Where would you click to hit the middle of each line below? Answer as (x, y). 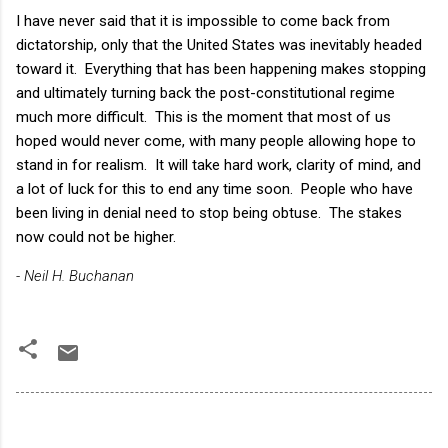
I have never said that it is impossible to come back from (203, 20)
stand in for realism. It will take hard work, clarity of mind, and (218, 164)
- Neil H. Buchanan (75, 275)
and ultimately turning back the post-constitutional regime (205, 92)
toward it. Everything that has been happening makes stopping (221, 68)
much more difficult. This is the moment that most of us (203, 116)
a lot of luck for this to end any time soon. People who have (214, 188)
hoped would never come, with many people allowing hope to (216, 140)
